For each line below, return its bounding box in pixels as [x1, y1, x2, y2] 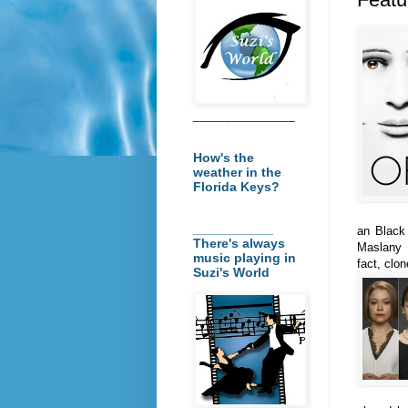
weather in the [193, 164, 281, 179]
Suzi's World [193, 264, 270, 280]
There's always [193, 235, 285, 250]
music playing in [193, 250, 296, 265]
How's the [193, 149, 254, 165]
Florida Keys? [193, 178, 280, 194]
